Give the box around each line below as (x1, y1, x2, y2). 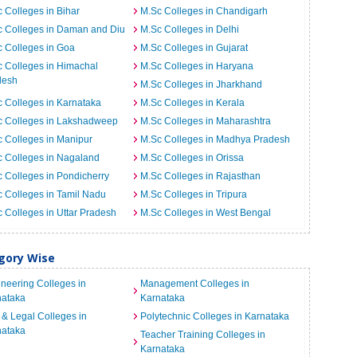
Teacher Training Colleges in (139, 329, 265, 340)
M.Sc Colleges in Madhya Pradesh (139, 134, 290, 145)
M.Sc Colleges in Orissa (139, 152, 244, 163)
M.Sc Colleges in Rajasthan (139, 171, 261, 182)
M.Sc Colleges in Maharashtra (139, 116, 271, 127)
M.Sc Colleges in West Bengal (139, 207, 271, 218)
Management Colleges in (139, 278, 249, 289)
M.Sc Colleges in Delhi (139, 24, 239, 35)
